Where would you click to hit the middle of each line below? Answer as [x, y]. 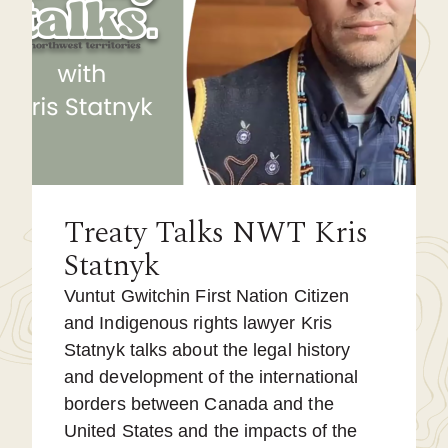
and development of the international [211, 376]
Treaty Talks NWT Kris [216, 232]
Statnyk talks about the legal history [207, 349]
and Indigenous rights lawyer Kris [198, 322]
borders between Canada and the [199, 403]
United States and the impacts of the [211, 430]
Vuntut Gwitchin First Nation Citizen [207, 295]
